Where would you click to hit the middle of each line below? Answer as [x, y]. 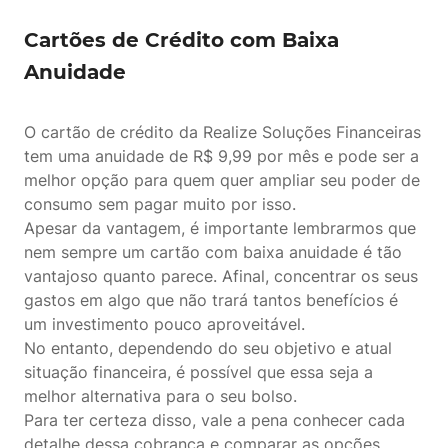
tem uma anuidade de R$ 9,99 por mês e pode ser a [221, 156]
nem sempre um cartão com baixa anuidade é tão [213, 252]
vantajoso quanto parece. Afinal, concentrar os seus [221, 276]
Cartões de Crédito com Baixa [181, 40]
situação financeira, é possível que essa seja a [198, 372]
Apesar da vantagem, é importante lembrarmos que [220, 228]
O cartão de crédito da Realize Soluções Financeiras [222, 132]
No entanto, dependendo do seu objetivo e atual [208, 348]
